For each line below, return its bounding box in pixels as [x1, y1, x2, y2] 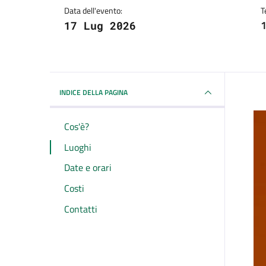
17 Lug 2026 [64, 18, 136, 33]
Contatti [64, 201, 97, 216]
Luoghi [64, 140, 91, 154]
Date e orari [64, 160, 112, 175]
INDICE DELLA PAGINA [59, 87, 128, 99]
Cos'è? [64, 119, 89, 134]
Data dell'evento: [64, 4, 122, 17]
